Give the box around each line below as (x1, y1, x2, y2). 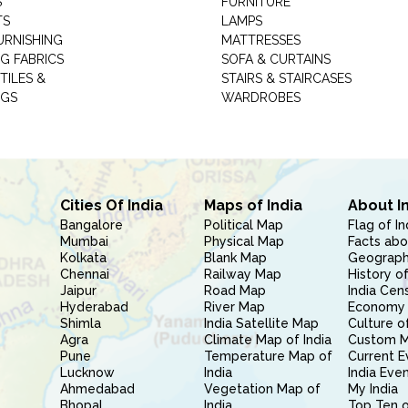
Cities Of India (59, 197, 163, 214)
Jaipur (59, 283, 97, 298)
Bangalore (59, 218, 123, 232)
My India (348, 382, 399, 396)
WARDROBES (220, 90, 301, 105)
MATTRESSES (220, 33, 301, 47)
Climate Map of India (203, 332, 331, 347)
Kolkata (59, 250, 107, 265)
